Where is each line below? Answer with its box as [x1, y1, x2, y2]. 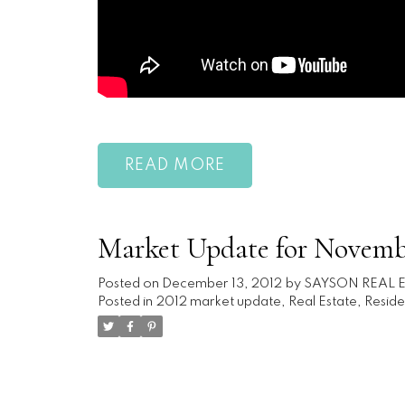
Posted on [97, 278, 162, 291]
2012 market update [155, 296, 281, 309]
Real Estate [287, 296, 357, 309]
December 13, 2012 [161, 278, 282, 291]
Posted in [97, 296, 153, 309]
